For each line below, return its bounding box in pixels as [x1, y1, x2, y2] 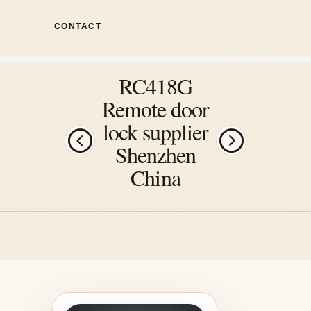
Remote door [101, 93, 210, 124]
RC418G [118, 70, 193, 101]
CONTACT [54, 22, 102, 32]
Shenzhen [115, 139, 196, 169]
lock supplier [102, 116, 209, 146]
